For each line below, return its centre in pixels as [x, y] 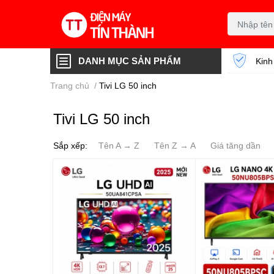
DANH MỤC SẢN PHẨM [130, 60]
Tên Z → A [175, 145]
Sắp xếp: [70, 145]
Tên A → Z [119, 145]
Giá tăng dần [235, 145]
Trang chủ [70, 85]
